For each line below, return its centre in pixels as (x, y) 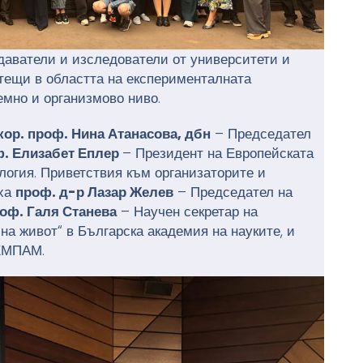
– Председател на (233, 192)
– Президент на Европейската (218, 154)
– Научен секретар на (188, 212)
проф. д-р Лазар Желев (95, 192)
